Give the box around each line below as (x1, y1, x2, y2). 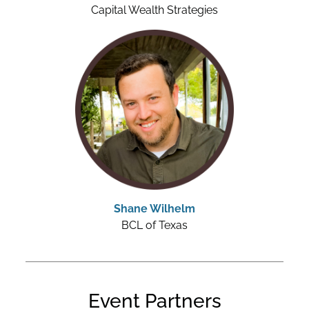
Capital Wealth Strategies (91, 3, 218, 17)
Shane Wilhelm (114, 202, 195, 216)
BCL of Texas (121, 219, 188, 232)
